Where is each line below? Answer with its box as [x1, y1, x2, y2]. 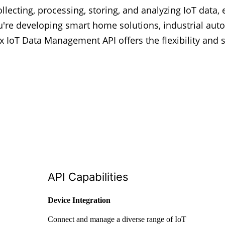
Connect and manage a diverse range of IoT [48, 215, 186, 224]
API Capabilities [48, 170, 129, 184]
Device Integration [48, 196, 110, 205]
